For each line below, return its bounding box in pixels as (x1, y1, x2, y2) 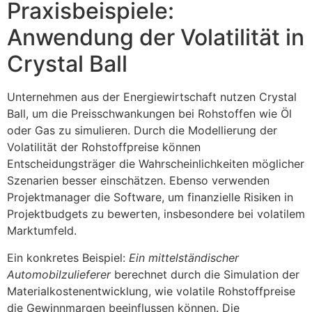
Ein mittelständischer (129, 250, 239, 265)
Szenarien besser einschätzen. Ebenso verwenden (7, 173, 270, 188)
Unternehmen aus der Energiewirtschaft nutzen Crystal (7, 90, 297, 104)
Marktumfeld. (7, 224, 77, 238)
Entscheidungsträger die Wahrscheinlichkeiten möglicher (7, 157, 304, 171)
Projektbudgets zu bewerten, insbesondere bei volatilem (7, 207, 305, 221)
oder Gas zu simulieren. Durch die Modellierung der (7, 123, 277, 138)
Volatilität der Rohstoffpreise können (7, 140, 201, 155)
